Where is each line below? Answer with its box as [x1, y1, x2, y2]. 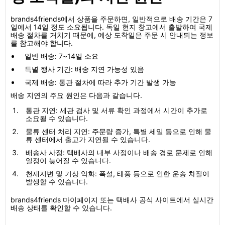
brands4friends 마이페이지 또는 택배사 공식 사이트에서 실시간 [11, 195, 213, 204]
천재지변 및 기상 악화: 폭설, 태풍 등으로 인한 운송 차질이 [26, 169, 209, 178]
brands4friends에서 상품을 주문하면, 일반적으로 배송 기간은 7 [11, 15, 212, 23]
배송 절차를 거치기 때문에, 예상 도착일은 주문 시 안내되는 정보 [11, 31, 213, 39]
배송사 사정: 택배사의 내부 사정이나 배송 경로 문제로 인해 [26, 148, 212, 157]
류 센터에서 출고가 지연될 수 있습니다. [26, 135, 150, 144]
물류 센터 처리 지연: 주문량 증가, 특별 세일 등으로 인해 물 [26, 127, 211, 136]
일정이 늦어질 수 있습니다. [26, 156, 111, 165]
